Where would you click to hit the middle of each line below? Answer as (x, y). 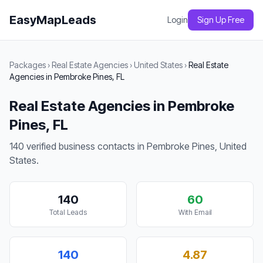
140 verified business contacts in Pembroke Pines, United (128, 146)
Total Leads (68, 212)
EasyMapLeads (53, 20)
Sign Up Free (221, 20)
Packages (28, 65)
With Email (195, 212)
